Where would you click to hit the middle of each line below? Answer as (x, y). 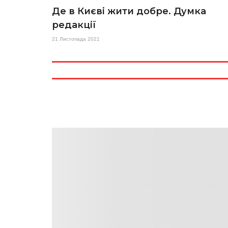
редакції (74, 25)
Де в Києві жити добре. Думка (129, 11)
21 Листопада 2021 (76, 39)
